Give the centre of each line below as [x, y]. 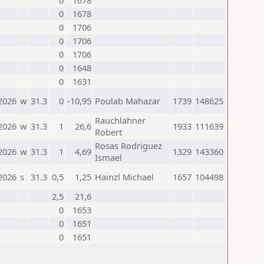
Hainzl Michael [124, 177]
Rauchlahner [120, 120]
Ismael [108, 157]
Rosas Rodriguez [128, 146]
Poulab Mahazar [128, 101]
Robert [108, 132]
